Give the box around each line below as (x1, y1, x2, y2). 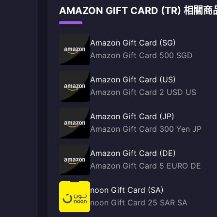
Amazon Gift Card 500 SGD (90, 50, 193, 60)
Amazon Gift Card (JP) (90, 111, 174, 121)
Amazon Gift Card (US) (90, 75, 176, 84)
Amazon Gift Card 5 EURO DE (90, 161, 201, 170)
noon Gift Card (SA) (90, 185, 164, 195)
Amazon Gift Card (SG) (90, 38, 176, 47)
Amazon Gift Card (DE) (90, 148, 176, 158)
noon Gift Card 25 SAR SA (90, 198, 187, 207)
